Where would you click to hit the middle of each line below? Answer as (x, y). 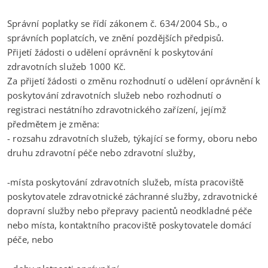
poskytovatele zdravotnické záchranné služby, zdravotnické (132, 196)
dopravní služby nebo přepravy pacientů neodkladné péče (130, 210)
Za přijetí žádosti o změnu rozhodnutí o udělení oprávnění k (134, 80)
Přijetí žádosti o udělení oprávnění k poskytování (110, 52)
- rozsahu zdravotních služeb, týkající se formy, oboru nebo (133, 138)
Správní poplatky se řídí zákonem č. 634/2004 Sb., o (118, 23)
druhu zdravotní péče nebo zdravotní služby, (102, 152)
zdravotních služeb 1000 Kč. (67, 66)
